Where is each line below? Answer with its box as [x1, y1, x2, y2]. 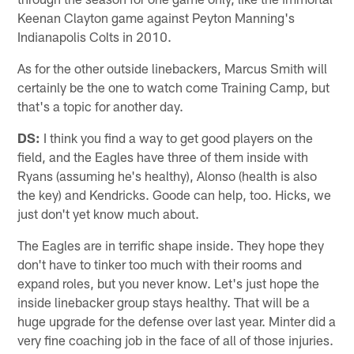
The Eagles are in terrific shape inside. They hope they [17, 236, 325, 253]
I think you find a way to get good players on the [40, 129, 314, 145]
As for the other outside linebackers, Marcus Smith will [17, 59, 328, 76]
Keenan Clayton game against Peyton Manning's [17, 9, 296, 25]
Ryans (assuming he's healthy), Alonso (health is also [17, 167, 318, 183]
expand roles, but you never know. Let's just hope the [17, 274, 320, 291]
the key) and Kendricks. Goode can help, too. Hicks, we [17, 186, 332, 202]
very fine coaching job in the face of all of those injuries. [17, 331, 334, 348]
